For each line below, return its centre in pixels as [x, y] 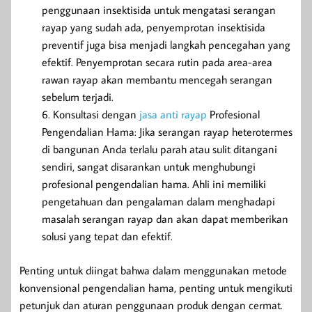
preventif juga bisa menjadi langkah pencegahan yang [166, 44]
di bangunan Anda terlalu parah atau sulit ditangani [159, 149]
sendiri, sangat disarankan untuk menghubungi [149, 166]
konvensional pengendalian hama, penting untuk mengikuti [156, 287]
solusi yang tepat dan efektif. [107, 236]
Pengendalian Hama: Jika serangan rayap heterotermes [167, 131]
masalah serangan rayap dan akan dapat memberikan [165, 218]
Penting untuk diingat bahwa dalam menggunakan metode [153, 270]
